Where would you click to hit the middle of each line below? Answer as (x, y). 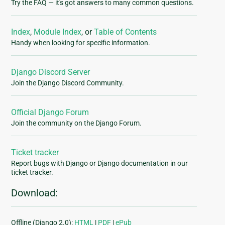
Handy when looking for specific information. (81, 43)
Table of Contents (126, 32)
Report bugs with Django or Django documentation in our (100, 163)
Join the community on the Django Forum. (77, 123)
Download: (35, 193)
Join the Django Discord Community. (68, 83)
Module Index (58, 32)
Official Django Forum (50, 113)
